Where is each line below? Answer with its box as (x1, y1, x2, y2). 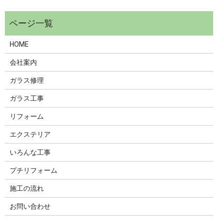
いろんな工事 (9, 148, 51, 156)
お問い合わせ (9, 202, 51, 210)
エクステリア (9, 130, 51, 138)
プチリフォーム (9, 166, 57, 174)
